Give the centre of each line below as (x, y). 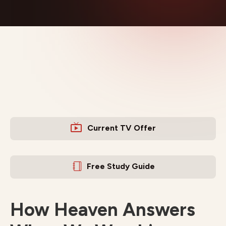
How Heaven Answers (103, 210)
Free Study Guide (121, 166)
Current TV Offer (122, 128)
